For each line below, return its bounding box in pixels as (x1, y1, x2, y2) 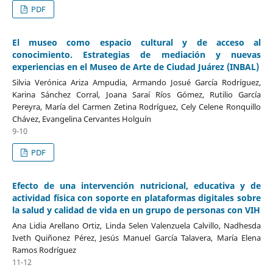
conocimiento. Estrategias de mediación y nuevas (12, 48, 261, 60)
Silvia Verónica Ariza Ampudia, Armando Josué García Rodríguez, (12, 76, 261, 88)
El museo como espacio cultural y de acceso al (12, 36, 261, 48)
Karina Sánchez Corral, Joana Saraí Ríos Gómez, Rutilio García (12, 88, 261, 100)
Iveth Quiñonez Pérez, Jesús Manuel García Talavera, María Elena (12, 232, 261, 243)
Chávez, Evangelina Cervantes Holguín (12, 113, 151, 124)
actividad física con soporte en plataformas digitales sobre (12, 191, 261, 204)
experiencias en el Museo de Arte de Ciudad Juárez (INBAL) (12, 60, 259, 73)
